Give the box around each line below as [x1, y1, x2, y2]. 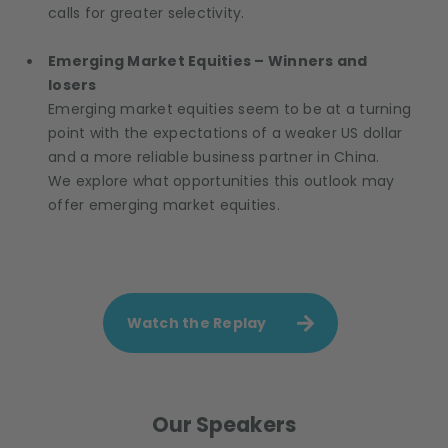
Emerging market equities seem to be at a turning [48, 99, 411, 120]
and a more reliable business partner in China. [48, 147, 380, 168]
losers [48, 75, 97, 96]
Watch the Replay [126, 313, 267, 334]
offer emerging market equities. [48, 195, 280, 216]
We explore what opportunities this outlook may [48, 171, 395, 192]
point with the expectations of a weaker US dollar [48, 123, 403, 144]
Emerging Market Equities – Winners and [48, 51, 368, 72]
